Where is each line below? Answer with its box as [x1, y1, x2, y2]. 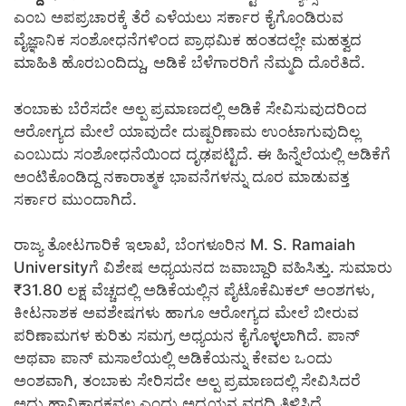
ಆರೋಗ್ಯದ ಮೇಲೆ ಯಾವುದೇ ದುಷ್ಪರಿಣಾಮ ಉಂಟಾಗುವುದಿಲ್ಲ [14, 121, 360, 140]
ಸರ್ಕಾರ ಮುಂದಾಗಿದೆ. [14, 189, 137, 208]
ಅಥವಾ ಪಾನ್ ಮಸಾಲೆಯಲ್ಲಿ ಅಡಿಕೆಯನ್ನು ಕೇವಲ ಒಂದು [14, 349, 333, 368]
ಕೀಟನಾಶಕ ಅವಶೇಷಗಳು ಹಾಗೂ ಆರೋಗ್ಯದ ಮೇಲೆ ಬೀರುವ [14, 304, 359, 323]
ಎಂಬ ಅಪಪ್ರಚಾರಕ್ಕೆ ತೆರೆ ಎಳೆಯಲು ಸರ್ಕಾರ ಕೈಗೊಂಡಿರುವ [14, 8, 343, 27]
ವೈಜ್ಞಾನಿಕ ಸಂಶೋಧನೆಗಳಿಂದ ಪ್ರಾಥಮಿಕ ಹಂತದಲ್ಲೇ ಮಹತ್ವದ [14, 31, 362, 50]
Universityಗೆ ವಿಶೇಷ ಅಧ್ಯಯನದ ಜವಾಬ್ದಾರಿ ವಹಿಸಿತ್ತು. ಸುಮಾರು [14, 258, 392, 277]
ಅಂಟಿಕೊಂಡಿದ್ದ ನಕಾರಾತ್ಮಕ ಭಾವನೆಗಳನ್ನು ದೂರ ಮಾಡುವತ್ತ [14, 167, 349, 186]
